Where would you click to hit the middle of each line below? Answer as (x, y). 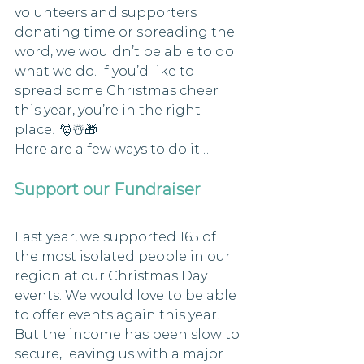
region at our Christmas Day (113, 276)
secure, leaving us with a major (121, 354)
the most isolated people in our (124, 256)
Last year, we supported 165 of (117, 237)
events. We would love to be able (127, 295)
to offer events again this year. (119, 315)
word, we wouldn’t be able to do (126, 52)
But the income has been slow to (129, 334)
